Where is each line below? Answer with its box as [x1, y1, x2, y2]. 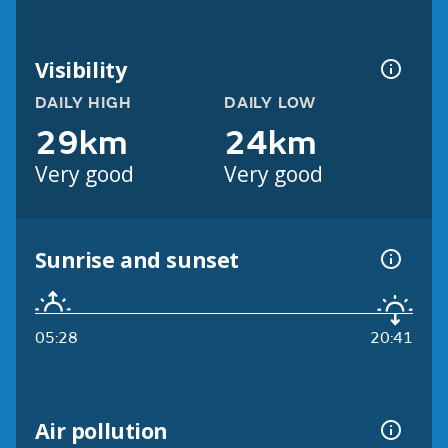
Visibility [34, 54, 127, 84]
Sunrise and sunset [34, 244, 239, 274]
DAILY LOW [224, 93, 317, 114]
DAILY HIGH [34, 93, 132, 114]
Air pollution [34, 415, 168, 445]
